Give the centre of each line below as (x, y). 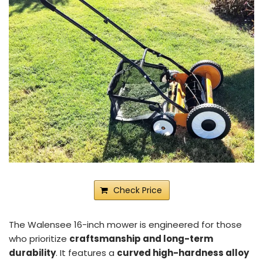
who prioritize (39, 238)
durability (32, 252)
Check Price (137, 190)
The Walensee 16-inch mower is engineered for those (125, 224)
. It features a (86, 252)
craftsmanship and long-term (141, 238)
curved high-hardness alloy (183, 252)
